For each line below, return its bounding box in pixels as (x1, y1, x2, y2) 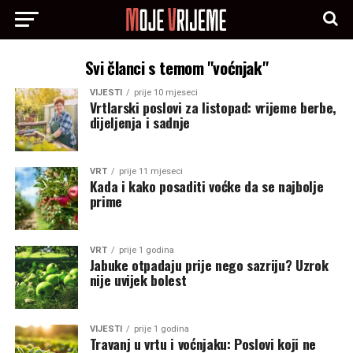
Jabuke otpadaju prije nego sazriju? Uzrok (89, 255, 329, 275)
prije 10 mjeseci (133, 87, 198, 98)
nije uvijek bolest (89, 269, 187, 290)
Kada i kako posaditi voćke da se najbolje (89, 176, 324, 196)
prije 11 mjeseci (118, 166, 183, 176)
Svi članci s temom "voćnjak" (84, 55, 269, 80)
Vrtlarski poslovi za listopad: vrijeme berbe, (89, 97, 336, 117)
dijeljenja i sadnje (89, 112, 190, 132)
